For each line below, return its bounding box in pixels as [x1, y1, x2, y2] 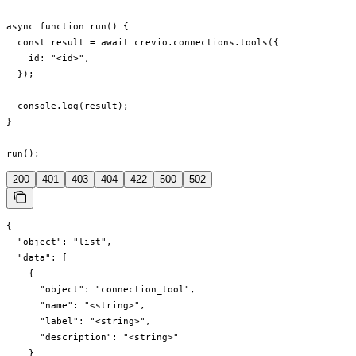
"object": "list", [6, 235, 112, 247]
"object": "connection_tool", [6, 283, 195, 295]
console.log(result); [6, 100, 129, 112]
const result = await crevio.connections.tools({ [6, 37, 279, 48]
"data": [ [6, 251, 68, 263]
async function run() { [6, 21, 129, 33]
